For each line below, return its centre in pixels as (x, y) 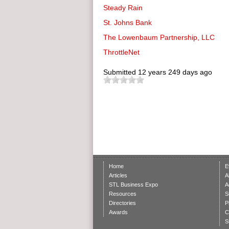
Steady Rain (123, 8)
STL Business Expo (133, 185)
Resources (123, 194)
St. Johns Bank (128, 22)
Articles (118, 175)
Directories (122, 203)
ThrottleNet (121, 52)
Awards (118, 212)
